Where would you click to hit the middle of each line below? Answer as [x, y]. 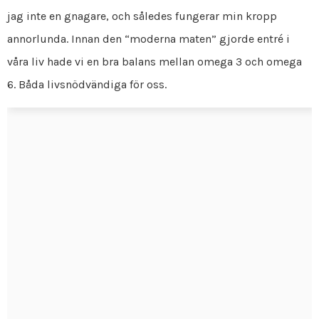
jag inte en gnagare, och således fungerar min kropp [142, 16]
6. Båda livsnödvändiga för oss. [87, 84]
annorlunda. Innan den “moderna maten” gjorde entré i [148, 38]
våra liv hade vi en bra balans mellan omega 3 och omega [155, 61]
